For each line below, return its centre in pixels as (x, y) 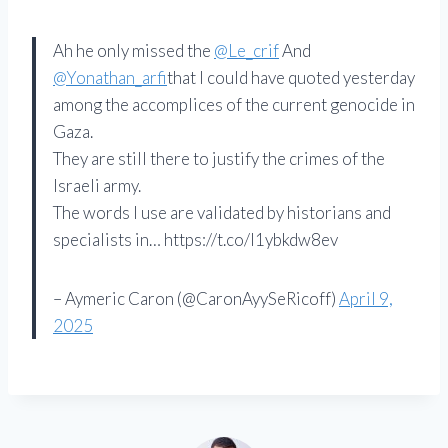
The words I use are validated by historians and (222, 212)
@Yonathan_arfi (110, 77)
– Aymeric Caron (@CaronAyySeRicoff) (196, 298)
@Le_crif (246, 50)
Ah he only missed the (133, 50)
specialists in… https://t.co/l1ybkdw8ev (195, 239)
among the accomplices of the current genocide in (234, 104)
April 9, (366, 298)
